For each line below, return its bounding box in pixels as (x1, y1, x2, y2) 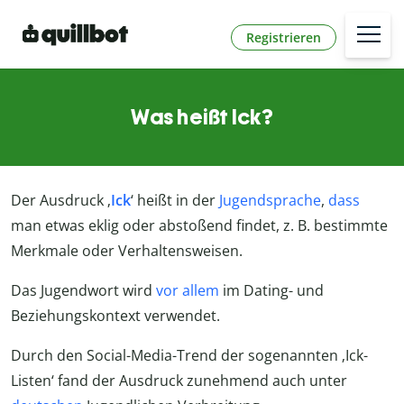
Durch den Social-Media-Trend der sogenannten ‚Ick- (11, 345, 368, 366)
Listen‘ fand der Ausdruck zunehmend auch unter (11, 371, 347, 391)
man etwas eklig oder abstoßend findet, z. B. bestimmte (11, 216, 388, 236)
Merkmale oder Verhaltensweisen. (11, 241, 243, 262)
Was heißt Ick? (131, 104, 273, 131)
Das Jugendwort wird (11, 280, 156, 301)
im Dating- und (219, 280, 324, 301)
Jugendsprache (219, 190, 321, 211)
